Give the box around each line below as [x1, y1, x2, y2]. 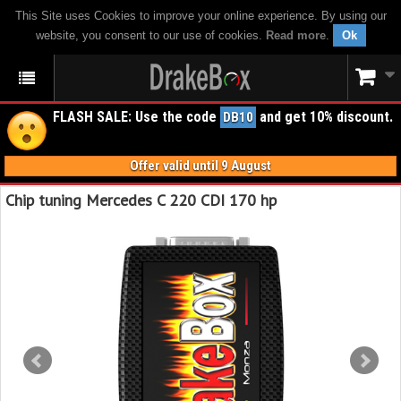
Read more [265, 29, 326, 42]
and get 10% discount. [256, 108, 393, 125]
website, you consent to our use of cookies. [35, 29, 266, 42]
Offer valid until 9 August [130, 158, 271, 174]
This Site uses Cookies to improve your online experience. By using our [14, 9, 387, 22]
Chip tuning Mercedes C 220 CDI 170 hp [5, 190, 277, 210]
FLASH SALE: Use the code [53, 108, 220, 125]
